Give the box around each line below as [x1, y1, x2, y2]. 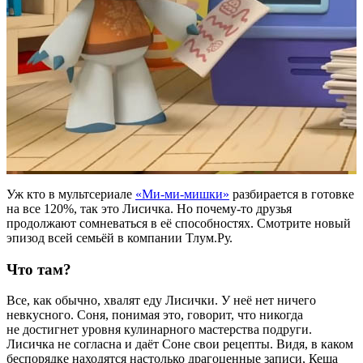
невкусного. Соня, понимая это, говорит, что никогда [6, 308, 303, 322]
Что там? [6, 260, 71, 278]
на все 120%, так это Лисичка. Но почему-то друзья [6, 201, 292, 216]
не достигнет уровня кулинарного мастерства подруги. [6, 322, 312, 337]
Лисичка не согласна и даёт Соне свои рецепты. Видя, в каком [6, 337, 353, 352]
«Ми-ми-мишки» [135, 186, 229, 201]
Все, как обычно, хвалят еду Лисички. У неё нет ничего [6, 293, 316, 308]
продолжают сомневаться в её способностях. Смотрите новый [6, 216, 351, 230]
